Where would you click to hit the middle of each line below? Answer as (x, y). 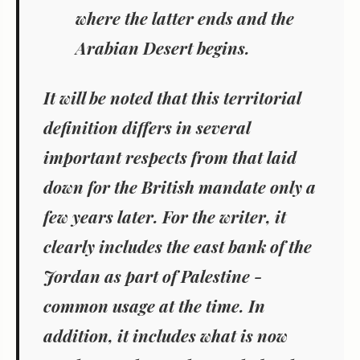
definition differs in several (147, 127)
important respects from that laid (170, 157)
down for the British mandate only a (180, 187)
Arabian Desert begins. (163, 48)
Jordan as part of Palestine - (153, 276)
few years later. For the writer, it (165, 217)
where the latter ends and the (185, 18)
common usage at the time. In (154, 306)
